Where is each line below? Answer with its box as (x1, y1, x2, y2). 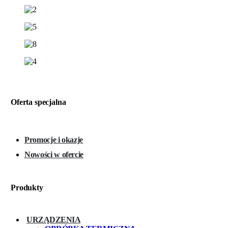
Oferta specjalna (11, 98, 66, 107)
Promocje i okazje (24, 135, 83, 144)
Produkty (11, 183, 43, 192)
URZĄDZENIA (26, 215, 80, 224)
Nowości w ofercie (24, 150, 84, 159)
